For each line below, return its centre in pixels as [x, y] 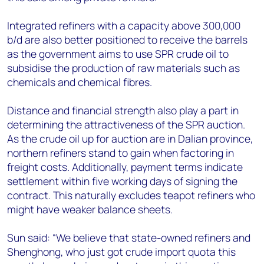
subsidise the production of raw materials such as [123, 68]
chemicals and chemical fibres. [80, 82]
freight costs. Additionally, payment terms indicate [125, 167]
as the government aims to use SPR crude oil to [118, 54]
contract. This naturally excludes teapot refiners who [131, 195]
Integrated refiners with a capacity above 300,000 [124, 25]
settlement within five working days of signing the [122, 181]
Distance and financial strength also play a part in [123, 110]
